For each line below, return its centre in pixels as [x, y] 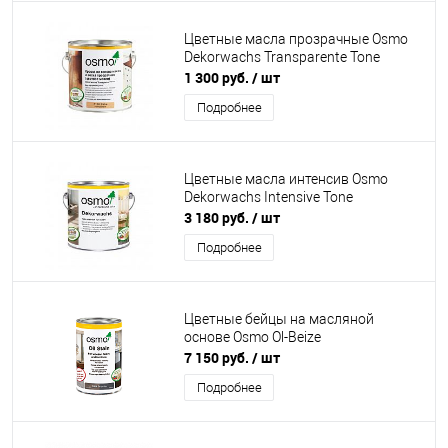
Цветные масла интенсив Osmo [286, 179]
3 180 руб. [218, 217]
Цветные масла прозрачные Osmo [296, 39]
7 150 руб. [218, 357]
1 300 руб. [218, 77]
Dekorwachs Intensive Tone [268, 197]
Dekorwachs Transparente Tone [282, 57]
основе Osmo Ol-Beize [252, 337]
